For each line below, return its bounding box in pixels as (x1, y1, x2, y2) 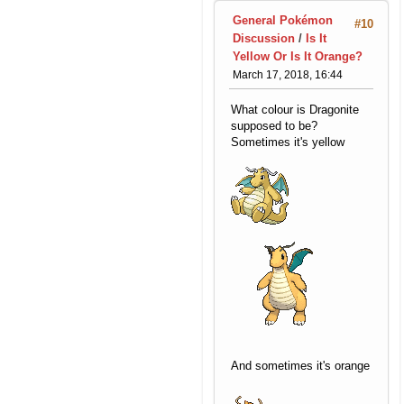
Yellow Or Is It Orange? (233, 50, 363, 64)
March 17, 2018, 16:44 (233, 69, 343, 82)
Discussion (233, 32, 295, 46)
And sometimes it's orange (231, 358, 370, 372)
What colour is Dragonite (231, 102, 359, 116)
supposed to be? (231, 118, 317, 133)
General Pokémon (233, 14, 333, 28)
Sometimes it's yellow (231, 134, 344, 149)
